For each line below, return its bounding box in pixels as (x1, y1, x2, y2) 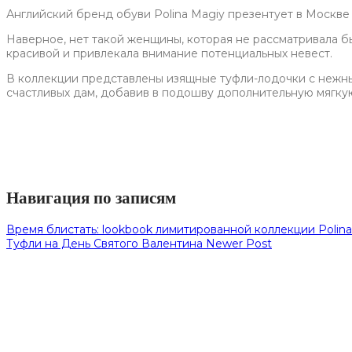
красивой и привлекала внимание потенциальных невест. (6, 46, 332, 60)
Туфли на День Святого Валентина (6, 236, 206, 251)
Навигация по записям (6, 189, 176, 208)
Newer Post (206, 236, 272, 251)
